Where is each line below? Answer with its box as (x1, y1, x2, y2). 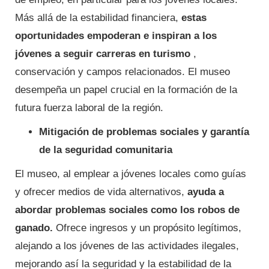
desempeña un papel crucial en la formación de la (15, 84, 237, 96)
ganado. (15, 222, 53, 234)
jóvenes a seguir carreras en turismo (15, 48, 190, 60)
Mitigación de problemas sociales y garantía (39, 126, 249, 138)
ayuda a (187, 186, 224, 198)
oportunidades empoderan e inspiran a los (15, 30, 217, 42)
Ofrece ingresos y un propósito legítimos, (53, 222, 241, 234)
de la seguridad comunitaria (39, 144, 172, 156)
